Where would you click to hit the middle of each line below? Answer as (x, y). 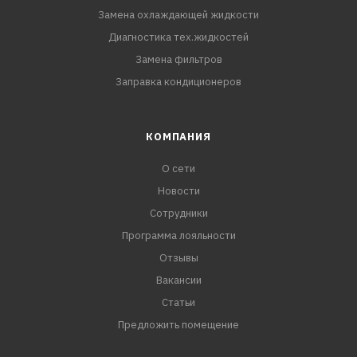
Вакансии (178, 280)
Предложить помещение (178, 325)
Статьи (178, 303)
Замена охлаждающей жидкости (178, 15)
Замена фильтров (178, 60)
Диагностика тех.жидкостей (178, 37)
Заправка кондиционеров (178, 82)
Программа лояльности (178, 236)
